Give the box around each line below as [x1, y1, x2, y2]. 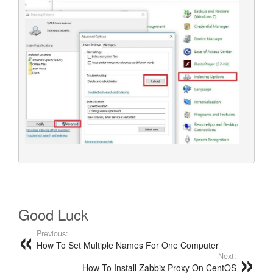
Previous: [37, 227, 68, 239]
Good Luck [18, 203, 88, 225]
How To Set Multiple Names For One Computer [37, 238, 219, 251]
